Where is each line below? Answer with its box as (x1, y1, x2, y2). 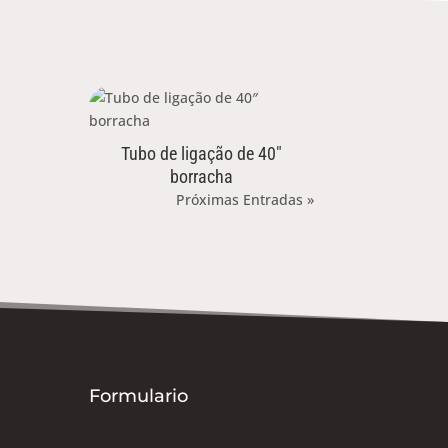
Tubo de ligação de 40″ (120, 142, 282, 164)
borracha (169, 165, 233, 187)
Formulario (89, 384, 189, 407)
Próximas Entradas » (175, 189, 314, 209)
